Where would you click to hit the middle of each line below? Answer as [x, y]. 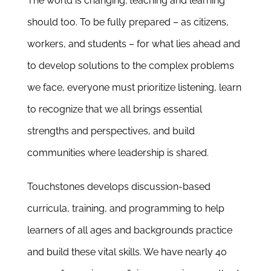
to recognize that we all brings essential [114, 109]
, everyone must [100, 87]
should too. [53, 22]
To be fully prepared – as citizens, [154, 22]
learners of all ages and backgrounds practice [129, 230]
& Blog [38, 28]
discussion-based [171, 187]
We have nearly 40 [184, 252]
